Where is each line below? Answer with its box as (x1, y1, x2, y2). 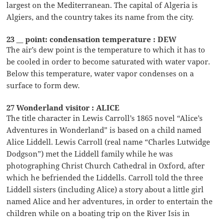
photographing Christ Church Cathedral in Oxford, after (6, 160, 205, 170)
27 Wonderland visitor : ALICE (6, 102, 120, 112)
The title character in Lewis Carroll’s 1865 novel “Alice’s (6, 112, 203, 123)
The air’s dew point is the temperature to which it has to (6, 44, 206, 55)
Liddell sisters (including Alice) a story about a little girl (6, 184, 204, 194)
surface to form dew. (6, 80, 80, 90)
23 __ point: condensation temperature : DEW (6, 34, 177, 44)
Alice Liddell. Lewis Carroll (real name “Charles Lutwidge (6, 136, 211, 147)
